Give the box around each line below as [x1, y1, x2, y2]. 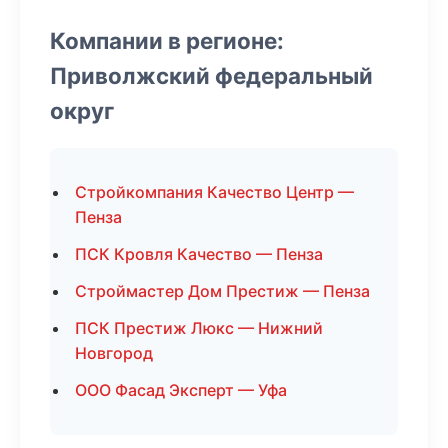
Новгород [75, 343, 153, 363]
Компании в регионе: [50, 27, 284, 54]
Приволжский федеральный [50, 62, 373, 89]
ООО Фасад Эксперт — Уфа [75, 380, 287, 400]
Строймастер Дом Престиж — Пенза [75, 281, 370, 301]
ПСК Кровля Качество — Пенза [75, 244, 323, 264]
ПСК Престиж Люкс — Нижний [75, 318, 323, 338]
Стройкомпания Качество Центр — [75, 182, 354, 202]
